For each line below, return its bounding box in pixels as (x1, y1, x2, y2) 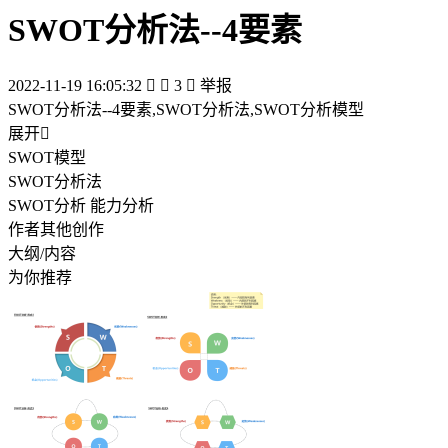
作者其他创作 (8, 220, 104, 238)
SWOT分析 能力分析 (90, 196, 154, 214)
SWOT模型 (8, 148, 86, 166)
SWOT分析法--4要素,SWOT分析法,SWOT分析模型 (8, 100, 364, 118)
